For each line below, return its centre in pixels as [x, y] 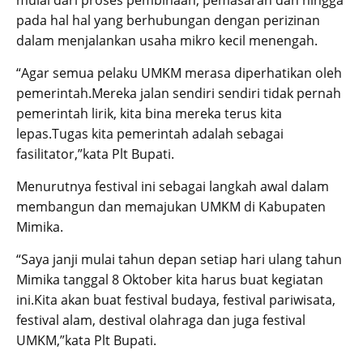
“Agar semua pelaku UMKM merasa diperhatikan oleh [179, 73]
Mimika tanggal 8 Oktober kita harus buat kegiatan [170, 280]
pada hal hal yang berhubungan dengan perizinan [168, 21]
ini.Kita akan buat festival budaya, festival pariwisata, [176, 300]
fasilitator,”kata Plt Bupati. [95, 154]
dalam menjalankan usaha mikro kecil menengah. [167, 41]
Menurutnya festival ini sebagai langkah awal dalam [173, 187]
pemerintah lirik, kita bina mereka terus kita [149, 114]
